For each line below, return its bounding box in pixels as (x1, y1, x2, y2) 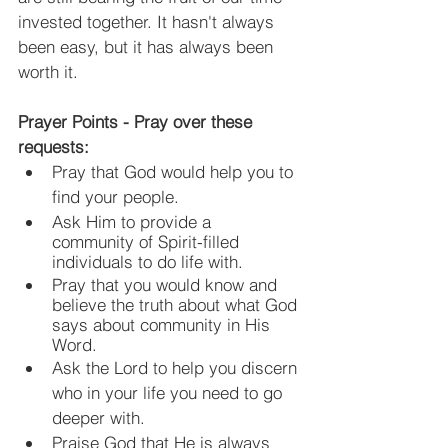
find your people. (52, 185, 179, 207)
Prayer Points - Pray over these (18, 110, 257, 132)
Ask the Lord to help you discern (52, 356, 302, 378)
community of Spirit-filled (52, 230, 244, 252)
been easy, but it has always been (18, 35, 278, 57)
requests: (18, 135, 89, 157)
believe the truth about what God (52, 293, 302, 315)
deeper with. (52, 406, 145, 428)
